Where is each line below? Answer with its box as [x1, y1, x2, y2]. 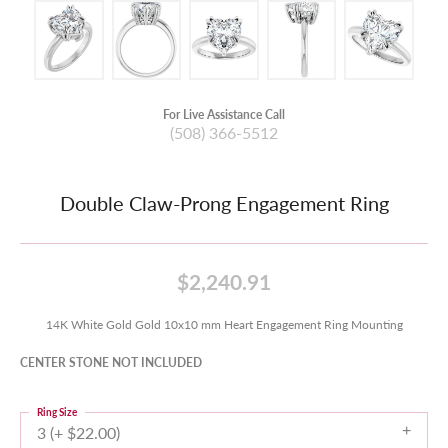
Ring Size [37, 405, 77, 419]
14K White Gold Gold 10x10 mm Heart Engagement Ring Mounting [45, 316, 403, 332]
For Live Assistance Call [163, 106, 285, 122]
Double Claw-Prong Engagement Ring [59, 189, 389, 217]
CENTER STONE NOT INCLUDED [20, 354, 202, 370]
